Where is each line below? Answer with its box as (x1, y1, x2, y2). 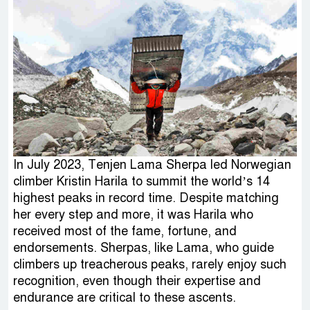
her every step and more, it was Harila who (13, 207, 253, 223)
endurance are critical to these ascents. (13, 290, 236, 306)
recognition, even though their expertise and (13, 273, 261, 289)
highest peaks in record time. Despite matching (13, 190, 279, 206)
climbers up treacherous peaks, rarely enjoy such (13, 257, 286, 273)
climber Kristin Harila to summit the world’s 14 (13, 174, 270, 190)
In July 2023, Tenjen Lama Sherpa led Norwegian (13, 157, 291, 173)
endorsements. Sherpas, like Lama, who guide (13, 240, 274, 256)
